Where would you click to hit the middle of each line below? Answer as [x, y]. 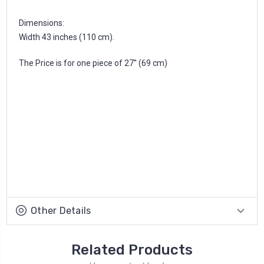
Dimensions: [42, 23]
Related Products [132, 250]
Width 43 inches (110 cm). [67, 37]
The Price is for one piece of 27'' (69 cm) [93, 63]
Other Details [61, 210]
